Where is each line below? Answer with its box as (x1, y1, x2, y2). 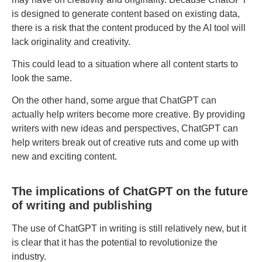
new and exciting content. (12, 151, 117, 162)
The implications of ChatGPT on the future (12, 184, 248, 198)
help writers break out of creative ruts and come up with (12, 137, 239, 148)
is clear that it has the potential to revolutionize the (12, 237, 218, 247)
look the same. (12, 73, 72, 84)
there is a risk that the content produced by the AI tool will (12, 22, 246, 33)
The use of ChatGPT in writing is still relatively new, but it (12, 223, 246, 233)
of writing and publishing (12, 198, 152, 212)
